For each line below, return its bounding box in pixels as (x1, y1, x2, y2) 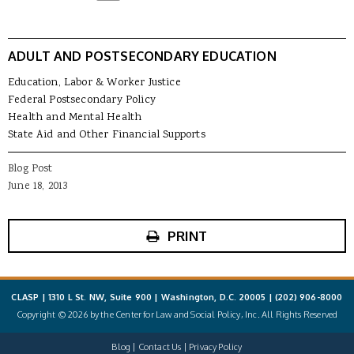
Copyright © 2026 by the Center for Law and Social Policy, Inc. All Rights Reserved (16, 309, 338, 321)
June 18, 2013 (8, 179, 68, 195)
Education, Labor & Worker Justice (8, 75, 181, 92)
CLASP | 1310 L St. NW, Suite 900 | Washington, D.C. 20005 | (11, 292, 276, 303)
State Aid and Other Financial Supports (8, 127, 205, 144)
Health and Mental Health (8, 110, 142, 126)
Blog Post (8, 161, 53, 178)
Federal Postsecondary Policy (8, 92, 156, 109)
